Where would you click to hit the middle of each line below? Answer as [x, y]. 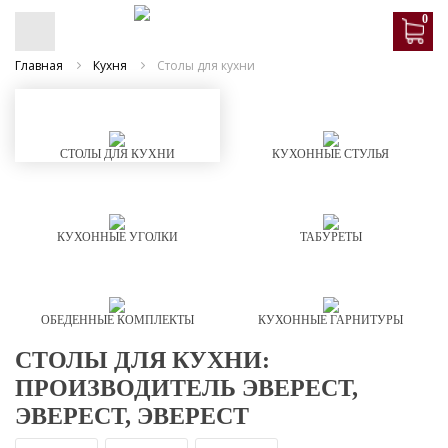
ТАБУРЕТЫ [330, 237]
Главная [39, 65]
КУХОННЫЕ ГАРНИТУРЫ [331, 320]
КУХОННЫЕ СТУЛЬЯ [331, 154]
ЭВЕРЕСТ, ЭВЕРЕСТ [132, 416]
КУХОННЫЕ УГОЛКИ [117, 237]
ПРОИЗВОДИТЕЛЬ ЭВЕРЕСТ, [186, 388]
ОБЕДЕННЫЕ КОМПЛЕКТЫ [117, 320]
